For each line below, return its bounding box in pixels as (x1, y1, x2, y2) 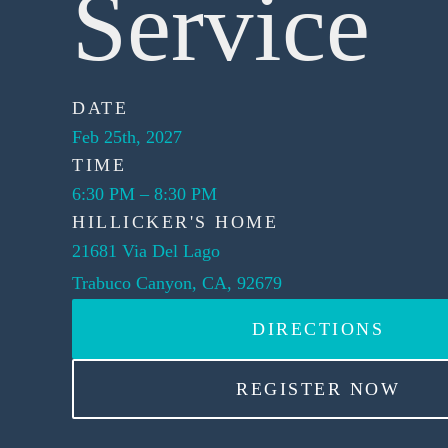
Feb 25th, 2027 (72, 127, 182, 147)
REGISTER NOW (236, 379, 400, 399)
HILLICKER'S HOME (72, 212, 278, 232)
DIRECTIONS (252, 319, 384, 339)
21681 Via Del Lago (72, 241, 220, 261)
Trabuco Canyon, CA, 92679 (72, 273, 282, 293)
